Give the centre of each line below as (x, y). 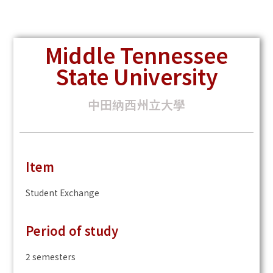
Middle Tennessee (136, 55)
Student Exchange (63, 193)
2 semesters (51, 257)
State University (136, 76)
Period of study (72, 231)
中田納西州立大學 (136, 105)
